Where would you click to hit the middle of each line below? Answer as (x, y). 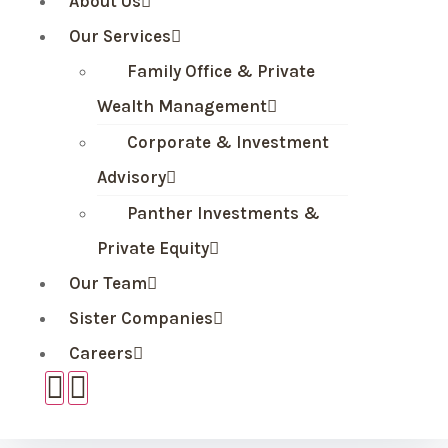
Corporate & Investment (228, 141)
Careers (101, 352)
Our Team (108, 282)
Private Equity (153, 247)
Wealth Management (182, 105)
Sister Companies (141, 317)
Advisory (131, 176)
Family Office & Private (221, 70)
